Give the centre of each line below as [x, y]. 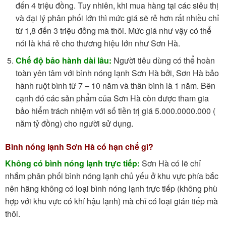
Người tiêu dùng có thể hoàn [163, 61]
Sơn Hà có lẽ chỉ [170, 163]
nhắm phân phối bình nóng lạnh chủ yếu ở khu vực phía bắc [112, 176]
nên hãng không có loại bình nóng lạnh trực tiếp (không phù [111, 188]
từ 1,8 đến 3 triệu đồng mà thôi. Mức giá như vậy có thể [113, 30]
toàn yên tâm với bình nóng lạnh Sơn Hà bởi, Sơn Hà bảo [117, 73]
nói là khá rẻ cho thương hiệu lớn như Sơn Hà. [98, 43]
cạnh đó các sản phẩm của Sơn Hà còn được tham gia [112, 98]
